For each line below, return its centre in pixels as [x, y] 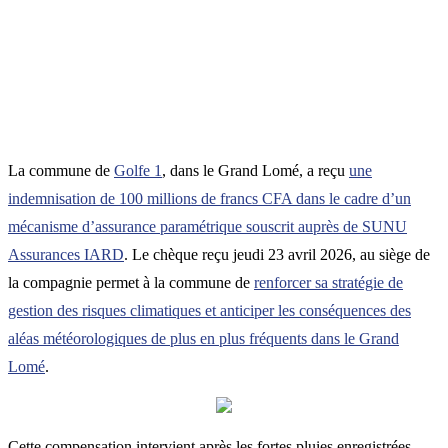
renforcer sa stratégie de [328, 282]
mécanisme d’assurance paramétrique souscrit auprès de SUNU [207, 226]
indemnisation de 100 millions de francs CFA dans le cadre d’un [209, 198]
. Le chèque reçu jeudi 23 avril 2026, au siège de [277, 254]
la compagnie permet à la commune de [131, 282]
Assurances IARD [66, 254]
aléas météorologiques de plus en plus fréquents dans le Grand [203, 338]
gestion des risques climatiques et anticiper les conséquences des [209, 310]
